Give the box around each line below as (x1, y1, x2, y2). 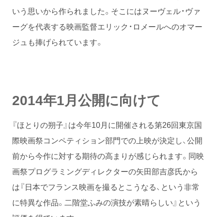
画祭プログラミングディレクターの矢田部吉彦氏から (12, 165, 198, 177)
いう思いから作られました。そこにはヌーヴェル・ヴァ (12, 5, 201, 17)
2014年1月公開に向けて (12, 90, 161, 110)
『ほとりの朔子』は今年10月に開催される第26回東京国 (12, 119, 202, 131)
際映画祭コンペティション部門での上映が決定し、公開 (12, 134, 202, 146)
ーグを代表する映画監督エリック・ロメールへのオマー (12, 20, 202, 32)
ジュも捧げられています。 (12, 36, 103, 48)
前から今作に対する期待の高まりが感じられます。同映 (12, 150, 204, 162)
